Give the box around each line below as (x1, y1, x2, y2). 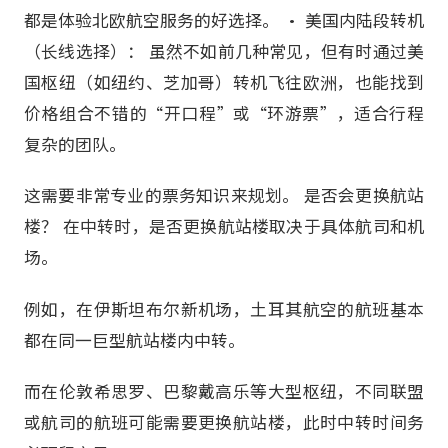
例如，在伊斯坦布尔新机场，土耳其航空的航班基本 (24, 296, 424, 321)
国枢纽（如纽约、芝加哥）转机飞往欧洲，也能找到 (24, 70, 424, 95)
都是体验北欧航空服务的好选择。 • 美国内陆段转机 (24, 8, 424, 33)
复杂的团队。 (24, 132, 126, 157)
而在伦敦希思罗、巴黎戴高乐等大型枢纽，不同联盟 (24, 378, 424, 403)
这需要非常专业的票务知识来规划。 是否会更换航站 (24, 183, 424, 208)
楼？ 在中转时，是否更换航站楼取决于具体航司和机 (24, 214, 424, 239)
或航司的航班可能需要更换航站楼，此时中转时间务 (24, 409, 424, 434)
